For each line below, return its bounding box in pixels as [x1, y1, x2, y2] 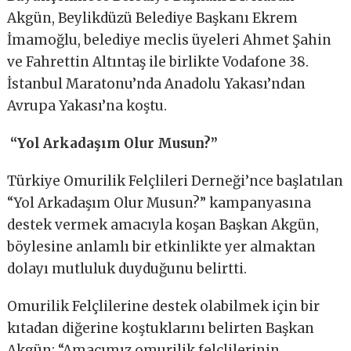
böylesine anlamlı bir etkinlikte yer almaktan [7, 238, 317, 256]
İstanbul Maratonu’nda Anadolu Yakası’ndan [7, 75, 306, 93]
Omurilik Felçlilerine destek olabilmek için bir [7, 298, 320, 316]
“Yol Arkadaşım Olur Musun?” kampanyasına [7, 194, 312, 212]
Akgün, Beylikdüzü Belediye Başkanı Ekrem [7, 9, 299, 27]
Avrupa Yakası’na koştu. [7, 97, 171, 115]
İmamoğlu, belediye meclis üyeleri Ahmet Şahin [7, 31, 332, 49]
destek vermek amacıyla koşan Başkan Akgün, [7, 216, 320, 234]
